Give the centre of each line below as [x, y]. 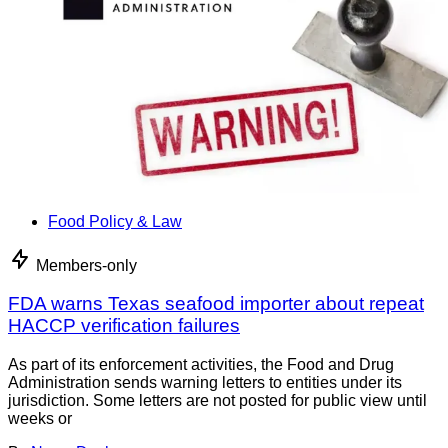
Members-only [86, 265]
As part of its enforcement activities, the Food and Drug [201, 364]
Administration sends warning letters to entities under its [205, 382]
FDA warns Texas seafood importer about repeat [216, 304]
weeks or [40, 418]
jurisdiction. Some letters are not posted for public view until [217, 400]
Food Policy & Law [115, 221]
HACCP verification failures [124, 326]
